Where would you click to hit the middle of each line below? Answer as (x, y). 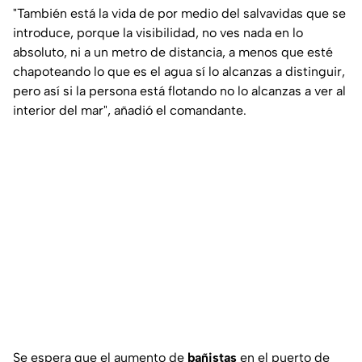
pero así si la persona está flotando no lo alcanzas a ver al (179, 91)
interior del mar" (60, 111)
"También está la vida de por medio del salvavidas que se (179, 14)
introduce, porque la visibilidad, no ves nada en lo (158, 33)
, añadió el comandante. (177, 111)
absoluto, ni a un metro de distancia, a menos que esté (173, 53)
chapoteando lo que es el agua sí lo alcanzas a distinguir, (179, 72)
